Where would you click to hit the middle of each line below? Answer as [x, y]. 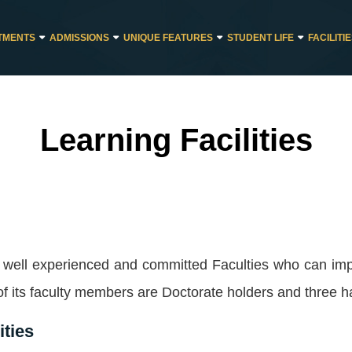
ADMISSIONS [79, 38]
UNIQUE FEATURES [168, 38]
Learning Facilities [176, 140]
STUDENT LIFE [260, 38]
